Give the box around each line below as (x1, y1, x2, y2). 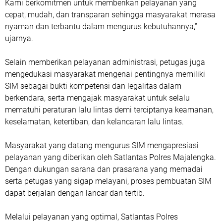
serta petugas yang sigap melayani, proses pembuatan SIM (5, 176, 212, 186)
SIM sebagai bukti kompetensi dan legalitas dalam (5, 81, 181, 91)
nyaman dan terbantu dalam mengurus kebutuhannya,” (5, 22, 197, 31)
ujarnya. (5, 34, 33, 43)
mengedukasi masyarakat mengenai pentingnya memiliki (5, 69, 205, 79)
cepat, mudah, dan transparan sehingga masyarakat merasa (5, 10, 216, 19)
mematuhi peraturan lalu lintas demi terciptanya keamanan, (5, 105, 214, 114)
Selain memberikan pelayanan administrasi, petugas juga (5, 57, 205, 67)
